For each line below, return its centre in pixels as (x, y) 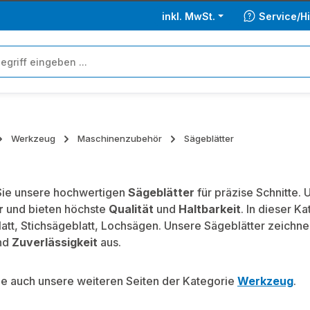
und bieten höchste (56, 209)
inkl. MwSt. (189, 16)
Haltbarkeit (210, 209)
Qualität (131, 209)
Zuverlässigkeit (55, 242)
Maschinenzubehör (120, 138)
